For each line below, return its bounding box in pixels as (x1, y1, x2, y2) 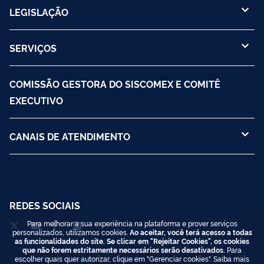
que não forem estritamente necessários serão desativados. (22, 245, 225, 255)
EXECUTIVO (9, 94, 63, 107)
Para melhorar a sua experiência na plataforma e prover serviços (27, 218, 237, 228)
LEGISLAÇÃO (9, 5, 68, 19)
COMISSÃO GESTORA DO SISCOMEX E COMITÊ (9, 77, 220, 91)
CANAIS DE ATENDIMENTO (9, 130, 130, 143)
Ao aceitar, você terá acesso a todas (129, 227, 252, 237)
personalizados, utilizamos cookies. (12, 227, 130, 237)
